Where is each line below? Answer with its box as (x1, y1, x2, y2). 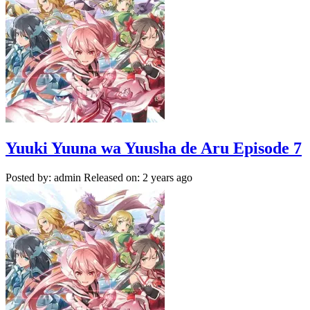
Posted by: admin (6, 171, 81, 183)
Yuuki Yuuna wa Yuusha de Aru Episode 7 (6, 138, 302, 157)
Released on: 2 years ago (84, 171, 192, 183)
